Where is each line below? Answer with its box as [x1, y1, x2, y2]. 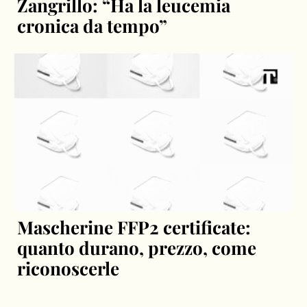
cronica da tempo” [17, 13, 168, 38]
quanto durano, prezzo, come [17, 236, 257, 260]
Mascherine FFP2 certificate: [17, 215, 251, 240]
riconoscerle [17, 256, 120, 281]
